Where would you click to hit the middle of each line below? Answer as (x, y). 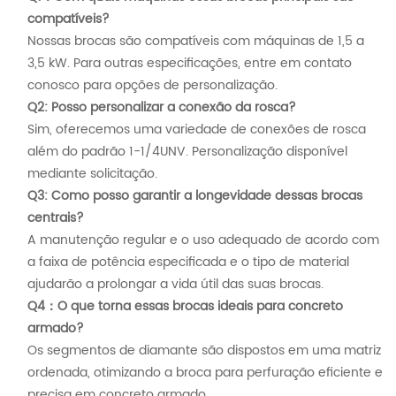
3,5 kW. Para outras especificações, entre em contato (190, 64)
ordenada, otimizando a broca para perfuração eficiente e (205, 373)
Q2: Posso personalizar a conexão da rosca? (162, 108)
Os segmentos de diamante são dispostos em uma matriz (204, 351)
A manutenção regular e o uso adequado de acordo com (203, 240)
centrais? (56, 218)
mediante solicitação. (92, 174)
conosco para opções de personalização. (152, 86)
